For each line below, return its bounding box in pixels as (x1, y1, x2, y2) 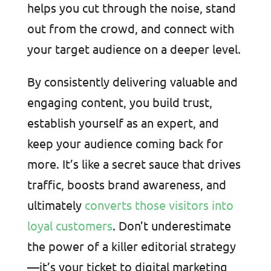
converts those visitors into (84, 197, 233, 213)
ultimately (27, 197, 85, 213)
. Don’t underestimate (112, 218, 231, 233)
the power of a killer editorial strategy (27, 238, 236, 254)
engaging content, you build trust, (27, 94, 212, 110)
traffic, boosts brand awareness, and (27, 177, 226, 192)
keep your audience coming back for (27, 135, 223, 151)
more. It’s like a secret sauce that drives (27, 156, 241, 172)
